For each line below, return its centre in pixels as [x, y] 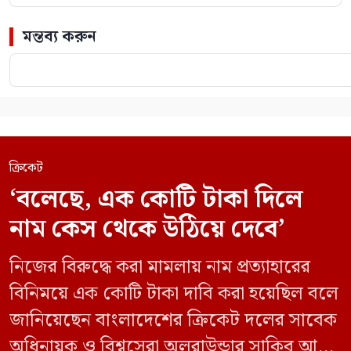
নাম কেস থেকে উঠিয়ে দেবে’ [147, 230]
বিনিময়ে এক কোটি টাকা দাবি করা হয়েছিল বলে [174, 294]
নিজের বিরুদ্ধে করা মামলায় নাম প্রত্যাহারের [160, 268]
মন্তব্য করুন [60, 37]
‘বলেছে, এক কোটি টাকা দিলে [156, 200]
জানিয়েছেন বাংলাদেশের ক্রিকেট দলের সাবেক [173, 321]
